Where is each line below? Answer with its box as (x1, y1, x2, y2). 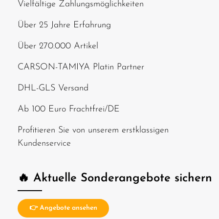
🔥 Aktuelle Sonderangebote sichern (18, 173, 212, 184)
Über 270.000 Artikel (18, 42, 98, 51)
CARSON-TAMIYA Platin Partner (18, 63, 144, 72)
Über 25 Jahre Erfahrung (18, 21, 111, 30)
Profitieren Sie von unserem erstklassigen (18, 126, 169, 135)
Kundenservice (18, 139, 71, 148)
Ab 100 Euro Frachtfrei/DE (18, 105, 120, 114)
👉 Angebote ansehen (29, 204, 97, 212)
